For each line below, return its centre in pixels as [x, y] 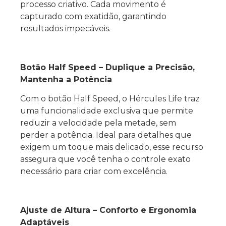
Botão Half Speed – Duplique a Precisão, [107, 67]
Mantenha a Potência [66, 79]
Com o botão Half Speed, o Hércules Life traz [110, 99]
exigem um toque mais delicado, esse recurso [112, 147]
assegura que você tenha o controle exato [105, 159]
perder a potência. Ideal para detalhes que [106, 135]
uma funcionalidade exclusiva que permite [107, 111]
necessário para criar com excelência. [94, 172]
